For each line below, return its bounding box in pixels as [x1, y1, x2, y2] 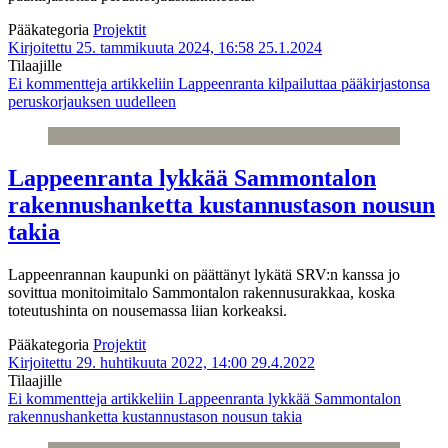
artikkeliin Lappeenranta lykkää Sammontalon [107, 390, 401, 408]
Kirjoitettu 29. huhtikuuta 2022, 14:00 [8, 354, 247, 372]
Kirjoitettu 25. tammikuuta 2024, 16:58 [8, 39, 254, 57]
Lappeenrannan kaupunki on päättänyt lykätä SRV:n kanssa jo [8, 266, 400, 284]
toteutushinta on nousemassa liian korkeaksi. [8, 302, 287, 320]
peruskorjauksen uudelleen [8, 93, 176, 111]
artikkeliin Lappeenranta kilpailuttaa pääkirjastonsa [107, 75, 430, 93]
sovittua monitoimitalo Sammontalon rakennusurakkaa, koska [8, 284, 395, 302]
